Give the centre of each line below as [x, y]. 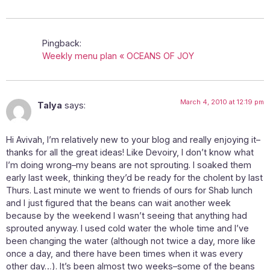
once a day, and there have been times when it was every [124, 253]
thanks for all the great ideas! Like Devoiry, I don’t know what [130, 152]
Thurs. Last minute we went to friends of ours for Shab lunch [129, 190]
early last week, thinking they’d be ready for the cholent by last [134, 177]
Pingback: [62, 43]
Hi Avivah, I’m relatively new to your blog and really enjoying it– [133, 139]
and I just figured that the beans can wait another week [118, 202]
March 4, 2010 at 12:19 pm [222, 102]
